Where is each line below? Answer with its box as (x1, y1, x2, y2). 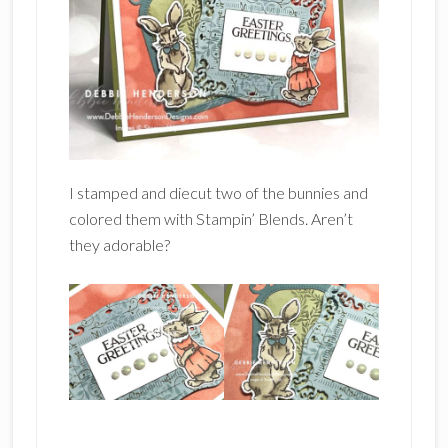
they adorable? (68, 235, 170, 254)
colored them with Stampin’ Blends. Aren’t (68, 209, 353, 228)
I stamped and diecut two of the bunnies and (68, 183, 368, 202)
